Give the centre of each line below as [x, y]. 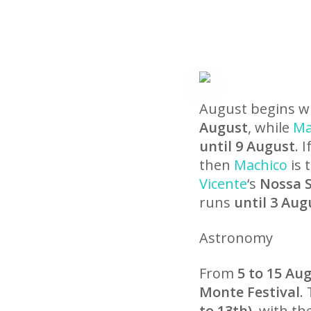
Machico [261, 165]
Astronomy [236, 238]
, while [270, 127]
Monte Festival [250, 292]
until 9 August [247, 146]
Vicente [223, 184]
